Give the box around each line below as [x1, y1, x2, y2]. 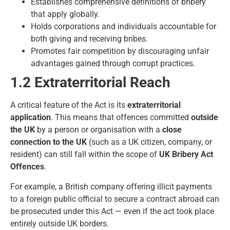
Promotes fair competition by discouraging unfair [31, 46, 209, 56]
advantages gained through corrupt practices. [31, 59, 195, 69]
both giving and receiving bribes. [31, 34, 148, 44]
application [10, 112, 51, 123]
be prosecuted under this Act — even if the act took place [10, 206, 214, 216]
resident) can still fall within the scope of [10, 149, 159, 160]
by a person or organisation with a [35, 125, 162, 135]
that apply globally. [31, 9, 100, 20]
